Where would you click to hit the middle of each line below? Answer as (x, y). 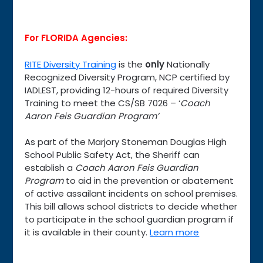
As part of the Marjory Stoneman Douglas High (126, 142)
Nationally (187, 64)
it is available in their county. (87, 232)
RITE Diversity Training (71, 64)
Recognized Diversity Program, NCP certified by (127, 77)
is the (131, 64)
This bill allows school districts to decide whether (131, 207)
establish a (50, 168)
